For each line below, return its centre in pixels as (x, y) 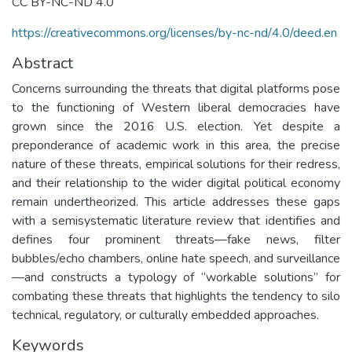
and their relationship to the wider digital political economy (176, 183)
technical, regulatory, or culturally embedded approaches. (165, 315)
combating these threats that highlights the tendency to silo (176, 296)
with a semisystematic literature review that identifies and (176, 220)
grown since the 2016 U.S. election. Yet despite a (176, 126)
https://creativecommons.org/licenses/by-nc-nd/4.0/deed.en (174, 33)
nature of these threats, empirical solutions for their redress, (176, 164)
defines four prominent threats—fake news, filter (176, 239)
